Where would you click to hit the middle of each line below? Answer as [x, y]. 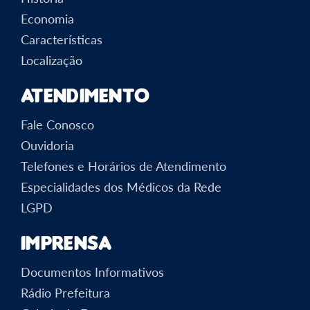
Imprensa [66, 242]
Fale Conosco [57, 124]
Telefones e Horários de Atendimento [124, 166]
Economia [47, 18]
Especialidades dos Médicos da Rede [121, 186]
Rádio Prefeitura [65, 292]
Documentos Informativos [92, 272]
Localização [52, 60]
